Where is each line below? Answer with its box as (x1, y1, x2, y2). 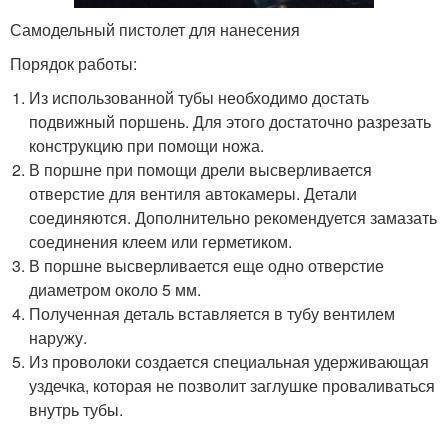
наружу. (29, 326, 88, 350)
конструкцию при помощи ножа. (29, 134, 265, 158)
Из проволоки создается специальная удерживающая (29, 350, 430, 374)
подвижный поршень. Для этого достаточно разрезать (29, 110, 432, 134)
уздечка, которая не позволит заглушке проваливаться (29, 374, 436, 398)
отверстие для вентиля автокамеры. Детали (29, 182, 358, 206)
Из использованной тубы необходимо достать (29, 86, 370, 110)
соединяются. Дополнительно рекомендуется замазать (29, 206, 438, 230)
